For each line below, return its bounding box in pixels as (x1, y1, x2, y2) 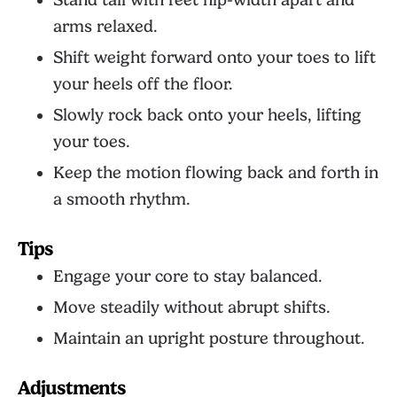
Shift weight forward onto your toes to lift (53, 48, 376, 67)
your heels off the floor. (53, 74, 233, 94)
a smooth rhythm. (53, 190, 191, 209)
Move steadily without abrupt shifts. (53, 298, 331, 317)
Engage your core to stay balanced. (53, 267, 323, 286)
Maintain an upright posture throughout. (53, 329, 365, 348)
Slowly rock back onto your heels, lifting (53, 105, 362, 125)
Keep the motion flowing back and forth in (53, 163, 378, 183)
